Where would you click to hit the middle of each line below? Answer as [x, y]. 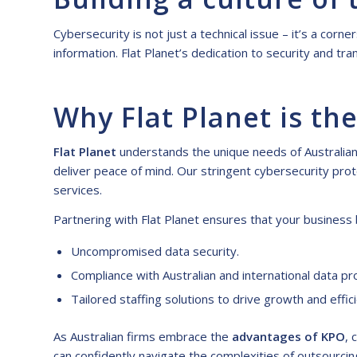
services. [78, 190]
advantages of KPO [288, 336]
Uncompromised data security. [155, 251]
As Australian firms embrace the [143, 336]
